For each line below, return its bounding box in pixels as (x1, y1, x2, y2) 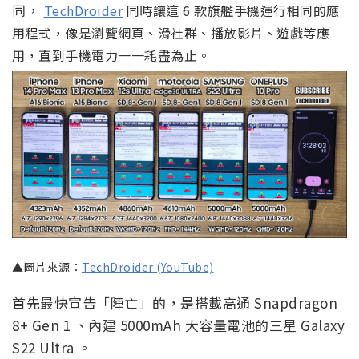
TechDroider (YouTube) (82, 259, 214, 276)
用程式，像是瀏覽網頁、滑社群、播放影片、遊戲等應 (12, 22, 329, 42)
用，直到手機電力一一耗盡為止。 (12, 45, 211, 65)
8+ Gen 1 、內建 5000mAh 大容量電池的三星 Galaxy (12, 315, 345, 336)
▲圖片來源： (12, 259, 82, 276)
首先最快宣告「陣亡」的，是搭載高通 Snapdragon (12, 292, 337, 313)
